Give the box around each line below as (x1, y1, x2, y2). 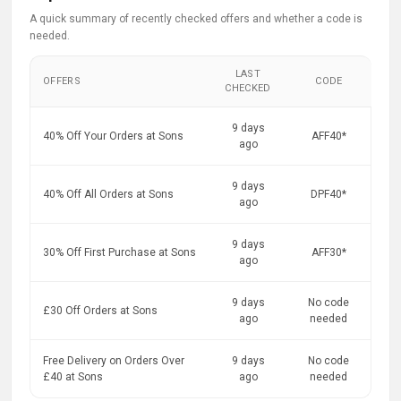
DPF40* (311, 188, 346, 200)
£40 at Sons (43, 371, 103, 383)
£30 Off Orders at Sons (43, 304, 158, 317)
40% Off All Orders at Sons (43, 188, 174, 200)
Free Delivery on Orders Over (43, 354, 184, 367)
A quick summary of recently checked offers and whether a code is (30, 13, 363, 25)
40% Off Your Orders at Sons (43, 130, 183, 142)
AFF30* (311, 246, 346, 259)
